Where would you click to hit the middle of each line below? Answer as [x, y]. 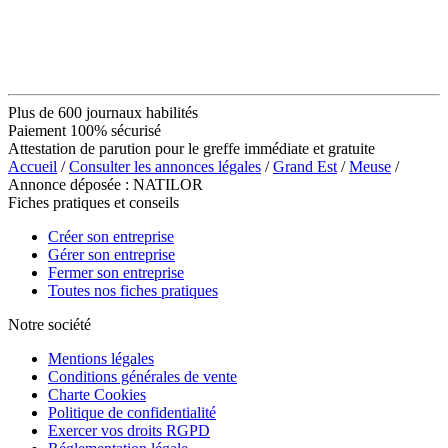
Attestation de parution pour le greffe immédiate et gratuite [191, 148]
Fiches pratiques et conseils [93, 202]
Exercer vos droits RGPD [129, 430]
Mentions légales [101, 358]
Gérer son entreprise [111, 254]
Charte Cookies [97, 394]
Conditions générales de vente [142, 376]
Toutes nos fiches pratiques [133, 290]
